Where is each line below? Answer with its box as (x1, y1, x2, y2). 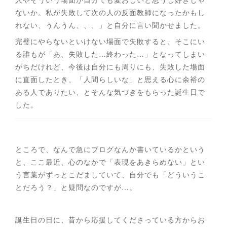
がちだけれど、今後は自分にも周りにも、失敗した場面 (15, 61, 205, 71)
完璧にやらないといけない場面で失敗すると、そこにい (15, 35, 205, 46)
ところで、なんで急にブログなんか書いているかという (15, 143, 205, 154)
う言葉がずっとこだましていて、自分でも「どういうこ (15, 169, 205, 179)
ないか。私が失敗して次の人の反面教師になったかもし (15, 7, 205, 17)
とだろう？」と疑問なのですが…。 (15, 181, 137, 192)
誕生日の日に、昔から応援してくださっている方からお (15, 214, 205, 224)
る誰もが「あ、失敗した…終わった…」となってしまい (15, 48, 205, 59)
